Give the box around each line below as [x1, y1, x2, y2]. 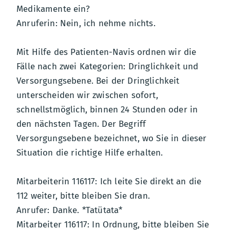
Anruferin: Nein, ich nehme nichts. [16, 17, 156, 29]
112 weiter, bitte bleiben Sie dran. [16, 190, 150, 201]
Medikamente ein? [16, 3, 90, 14]
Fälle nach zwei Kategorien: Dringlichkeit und [16, 61, 199, 72]
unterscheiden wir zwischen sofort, [16, 89, 158, 101]
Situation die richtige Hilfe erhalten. [16, 147, 163, 158]
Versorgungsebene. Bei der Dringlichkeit [16, 75, 180, 86]
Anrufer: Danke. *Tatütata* [16, 204, 123, 216]
